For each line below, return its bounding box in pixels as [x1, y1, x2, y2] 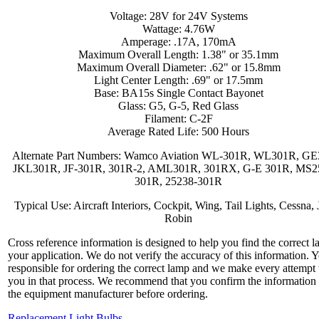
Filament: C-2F [145, 113, 213, 125]
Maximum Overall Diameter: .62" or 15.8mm [77, 61, 281, 74]
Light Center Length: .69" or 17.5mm [94, 74, 263, 87]
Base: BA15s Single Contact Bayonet [94, 87, 263, 100]
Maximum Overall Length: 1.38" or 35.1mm [78, 48, 279, 61]
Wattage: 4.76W [142, 23, 215, 36]
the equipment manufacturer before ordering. [8, 288, 208, 300]
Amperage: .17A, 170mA [121, 36, 236, 48]
